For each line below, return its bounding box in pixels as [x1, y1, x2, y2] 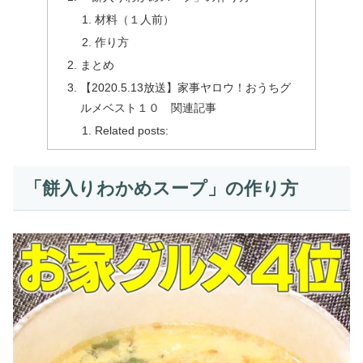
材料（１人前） [94, 13, 174, 27]
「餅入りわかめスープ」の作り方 [23, 177, 298, 199]
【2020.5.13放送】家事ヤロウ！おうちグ [80, 80, 292, 94]
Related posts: [94, 123, 169, 137]
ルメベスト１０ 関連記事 [80, 100, 217, 114]
